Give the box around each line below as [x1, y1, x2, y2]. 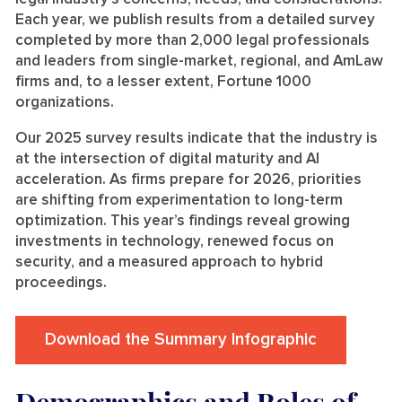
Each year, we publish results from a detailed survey [15, 12, 375, 28]
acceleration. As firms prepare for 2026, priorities [15, 171, 362, 188]
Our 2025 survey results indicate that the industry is [15, 130, 378, 146]
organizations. [15, 94, 118, 110]
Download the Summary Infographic [45, 330, 317, 348]
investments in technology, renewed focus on [15, 233, 334, 249]
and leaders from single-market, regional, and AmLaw [15, 53, 383, 69]
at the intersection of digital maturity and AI [15, 151, 319, 167]
